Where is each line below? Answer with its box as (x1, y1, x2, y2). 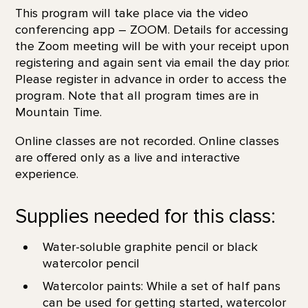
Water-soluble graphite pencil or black (42, 239, 258, 254)
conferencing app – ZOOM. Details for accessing (14, 21, 289, 37)
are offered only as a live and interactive (14, 150, 240, 166)
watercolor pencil (42, 255, 140, 271)
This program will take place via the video (14, 5, 248, 21)
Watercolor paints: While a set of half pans (42, 278, 280, 294)
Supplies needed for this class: (14, 204, 280, 230)
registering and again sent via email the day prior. (14, 54, 289, 70)
